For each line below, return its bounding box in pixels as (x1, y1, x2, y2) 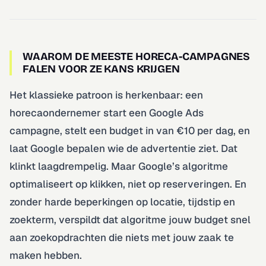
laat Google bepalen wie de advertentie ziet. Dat (9, 141, 237, 155)
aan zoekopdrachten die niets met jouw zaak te (9, 230, 234, 244)
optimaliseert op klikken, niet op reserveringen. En (9, 177, 246, 191)
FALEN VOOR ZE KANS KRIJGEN (23, 62, 180, 75)
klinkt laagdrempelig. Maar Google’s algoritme (9, 159, 228, 173)
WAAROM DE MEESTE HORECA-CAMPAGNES (23, 49, 251, 63)
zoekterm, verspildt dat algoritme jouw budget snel (9, 213, 251, 226)
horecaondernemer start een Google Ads (9, 106, 204, 119)
